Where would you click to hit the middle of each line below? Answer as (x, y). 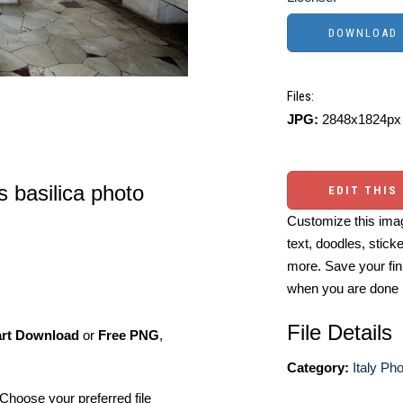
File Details (340, 332)
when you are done (343, 288)
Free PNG (129, 335)
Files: (300, 96)
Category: (318, 367)
